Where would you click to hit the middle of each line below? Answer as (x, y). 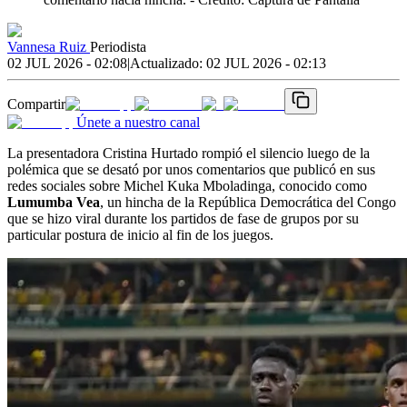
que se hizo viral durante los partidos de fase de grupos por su (183, 218)
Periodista (118, 46)
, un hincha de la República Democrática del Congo (248, 202)
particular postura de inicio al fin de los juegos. (140, 234)
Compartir (36, 104)
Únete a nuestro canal (138, 122)
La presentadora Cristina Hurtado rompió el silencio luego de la (189, 153)
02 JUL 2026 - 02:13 (266, 63)
